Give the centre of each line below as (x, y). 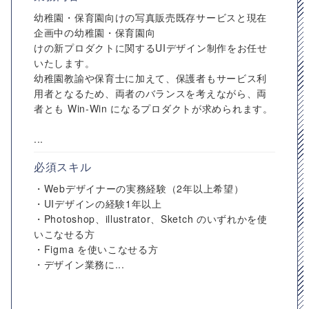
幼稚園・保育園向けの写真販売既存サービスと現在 (151, 17)
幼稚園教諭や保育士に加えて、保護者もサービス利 (151, 78)
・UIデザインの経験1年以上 (98, 203)
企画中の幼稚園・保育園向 (95, 32)
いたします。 (64, 63)
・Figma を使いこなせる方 (96, 249)
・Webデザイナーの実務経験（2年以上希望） (139, 188)
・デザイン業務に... (79, 264)
